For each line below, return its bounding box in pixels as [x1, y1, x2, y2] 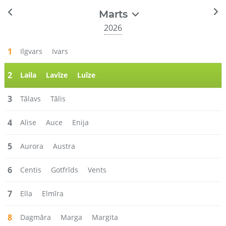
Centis [20, 165, 41, 175]
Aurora [20, 141, 43, 151]
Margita [92, 212, 118, 222]
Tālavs [20, 94, 41, 103]
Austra [53, 141, 75, 151]
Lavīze [46, 70, 68, 80]
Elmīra [42, 189, 64, 198]
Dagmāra [20, 212, 51, 222]
